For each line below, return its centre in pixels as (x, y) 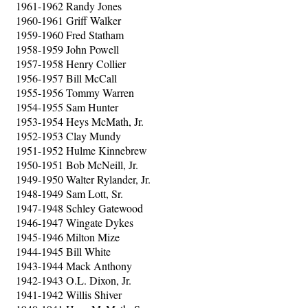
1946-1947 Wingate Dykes (75, 222)
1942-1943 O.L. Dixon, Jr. (74, 280)
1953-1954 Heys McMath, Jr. (80, 121)
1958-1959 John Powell (67, 49)
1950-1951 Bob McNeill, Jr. (77, 165)
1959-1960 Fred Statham (70, 35)
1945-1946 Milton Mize (68, 237)
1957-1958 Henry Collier (71, 64)
